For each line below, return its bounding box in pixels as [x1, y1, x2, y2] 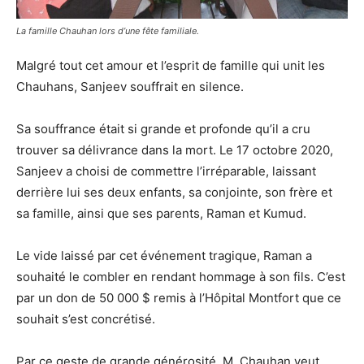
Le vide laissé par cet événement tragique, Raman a [16, 247, 312, 263]
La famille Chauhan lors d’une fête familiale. [16, 24, 199, 37]
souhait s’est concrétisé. [16, 310, 155, 327]
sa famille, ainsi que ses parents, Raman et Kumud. [16, 205, 306, 221]
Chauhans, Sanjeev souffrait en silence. [16, 78, 244, 94]
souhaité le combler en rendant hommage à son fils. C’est [16, 268, 345, 284]
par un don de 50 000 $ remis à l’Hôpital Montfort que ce [16, 289, 341, 305]
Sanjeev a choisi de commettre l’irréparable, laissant [16, 162, 316, 179]
